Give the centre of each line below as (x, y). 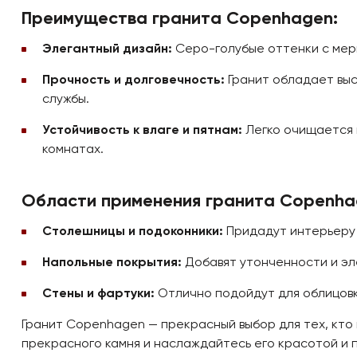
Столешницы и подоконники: (133, 232)
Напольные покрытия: (112, 263)
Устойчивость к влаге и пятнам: (142, 131)
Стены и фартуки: (98, 294)
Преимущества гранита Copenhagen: (180, 19)
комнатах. (73, 150)
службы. (66, 100)
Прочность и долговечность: (133, 80)
